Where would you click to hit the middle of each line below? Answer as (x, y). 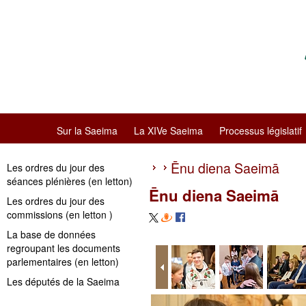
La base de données (51, 234)
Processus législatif (261, 130)
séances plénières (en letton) (70, 181)
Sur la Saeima (87, 130)
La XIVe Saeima (168, 130)
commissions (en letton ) (60, 214)
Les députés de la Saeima (63, 281)
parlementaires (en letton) (63, 262)
